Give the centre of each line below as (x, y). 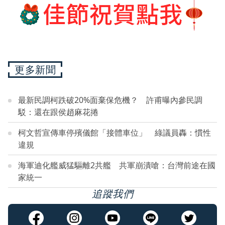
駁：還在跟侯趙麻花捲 (58, 112)
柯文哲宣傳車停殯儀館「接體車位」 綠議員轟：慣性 (115, 133)
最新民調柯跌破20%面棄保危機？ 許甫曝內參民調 (110, 100)
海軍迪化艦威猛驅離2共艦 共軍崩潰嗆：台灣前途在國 (117, 165)
